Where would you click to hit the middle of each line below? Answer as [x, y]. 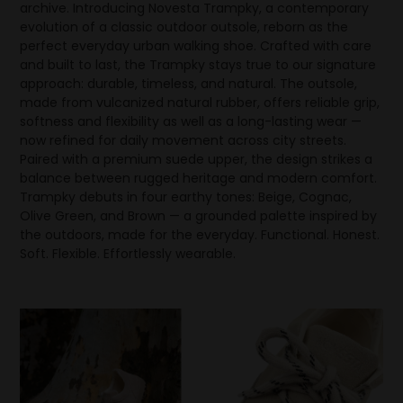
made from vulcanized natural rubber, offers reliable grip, [200, 103]
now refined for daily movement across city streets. [184, 141]
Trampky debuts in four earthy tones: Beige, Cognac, [186, 197]
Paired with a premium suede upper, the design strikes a [197, 160]
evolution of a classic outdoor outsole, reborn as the [184, 27]
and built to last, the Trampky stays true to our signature [198, 65]
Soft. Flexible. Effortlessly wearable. [128, 254]
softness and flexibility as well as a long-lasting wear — [191, 122]
